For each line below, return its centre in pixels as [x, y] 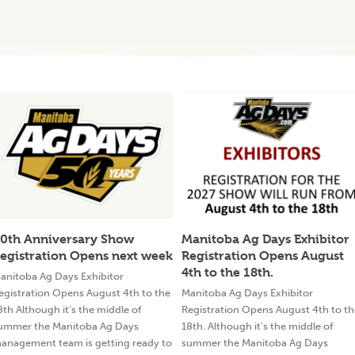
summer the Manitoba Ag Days [255, 343]
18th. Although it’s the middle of [257, 326]
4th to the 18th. [227, 272]
